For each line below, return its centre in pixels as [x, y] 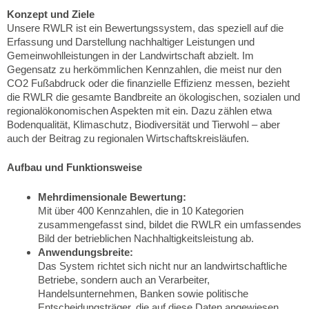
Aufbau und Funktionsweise [74, 167]
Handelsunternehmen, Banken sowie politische [143, 293]
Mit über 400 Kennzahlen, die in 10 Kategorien [141, 210]
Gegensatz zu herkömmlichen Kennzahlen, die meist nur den [144, 69]
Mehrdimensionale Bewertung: [112, 197]
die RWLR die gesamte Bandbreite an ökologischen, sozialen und [153, 97]
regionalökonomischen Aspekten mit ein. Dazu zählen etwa [139, 110]
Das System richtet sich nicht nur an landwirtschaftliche [162, 266]
